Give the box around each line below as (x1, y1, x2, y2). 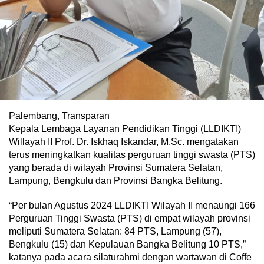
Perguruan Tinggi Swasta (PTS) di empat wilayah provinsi (9, 213, 250, 223)
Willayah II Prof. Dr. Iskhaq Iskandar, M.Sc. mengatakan (9, 136, 239, 147)
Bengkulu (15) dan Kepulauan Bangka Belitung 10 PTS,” (9, 239, 246, 249)
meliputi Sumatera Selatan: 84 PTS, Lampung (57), (9, 226, 222, 236)
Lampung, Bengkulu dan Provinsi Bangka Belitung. (9, 175, 222, 186)
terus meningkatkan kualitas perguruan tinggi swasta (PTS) (9, 149, 255, 160)
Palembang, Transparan (9, 110, 110, 121)
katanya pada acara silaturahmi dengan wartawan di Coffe (9, 252, 252, 262)
